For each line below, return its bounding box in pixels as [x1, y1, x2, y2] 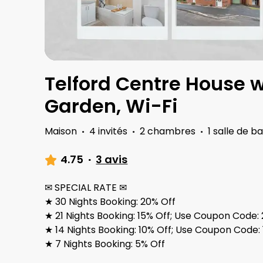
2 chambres [140, 124, 195, 139]
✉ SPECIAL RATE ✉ [45, 181, 127, 195]
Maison [45, 124, 77, 139]
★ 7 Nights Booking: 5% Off [45, 237, 165, 251]
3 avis [96, 152, 128, 167]
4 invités [89, 124, 127, 139]
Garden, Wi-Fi [45, 93, 178, 120]
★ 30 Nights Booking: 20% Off [45, 195, 176, 209]
